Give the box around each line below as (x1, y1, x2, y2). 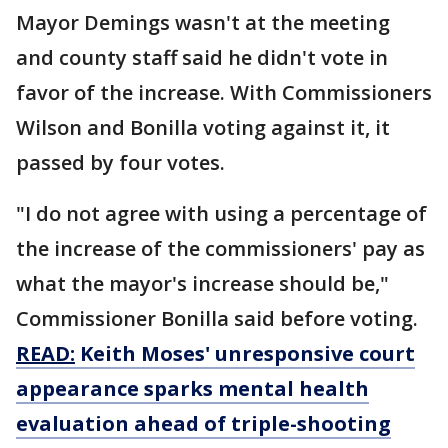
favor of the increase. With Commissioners (16, 79, 432, 106)
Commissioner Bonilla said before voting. (16, 305, 418, 332)
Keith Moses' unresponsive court (80, 340, 415, 367)
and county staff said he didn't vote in (16, 44, 388, 71)
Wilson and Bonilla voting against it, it (16, 114, 390, 141)
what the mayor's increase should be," (16, 270, 389, 297)
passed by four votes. (16, 149, 230, 176)
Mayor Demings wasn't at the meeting (16, 9, 390, 36)
